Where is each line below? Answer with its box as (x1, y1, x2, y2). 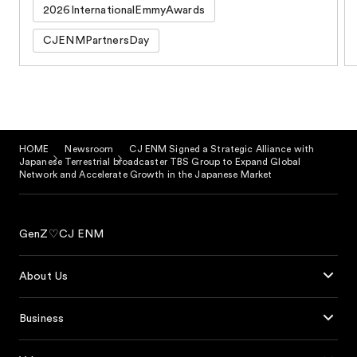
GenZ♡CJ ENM (19, 229, 104, 241)
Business (19, 313, 65, 325)
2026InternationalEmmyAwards (43, 5, 205, 17)
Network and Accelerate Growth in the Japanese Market (19, 170, 273, 180)
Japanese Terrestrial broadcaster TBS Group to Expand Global (19, 157, 301, 167)
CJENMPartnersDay (43, 35, 150, 47)
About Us (19, 271, 69, 283)
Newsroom (65, 144, 114, 155)
